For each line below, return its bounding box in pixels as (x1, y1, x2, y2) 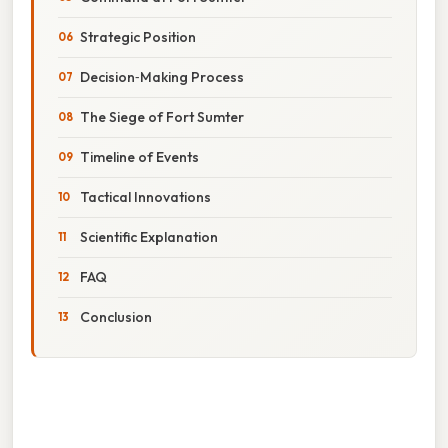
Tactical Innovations (80, 187, 211, 206)
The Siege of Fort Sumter (80, 107, 244, 126)
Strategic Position (80, 27, 196, 46)
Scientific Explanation (80, 227, 218, 246)
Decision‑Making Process (80, 67, 244, 86)
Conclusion (80, 307, 152, 326)
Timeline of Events (80, 147, 199, 166)
